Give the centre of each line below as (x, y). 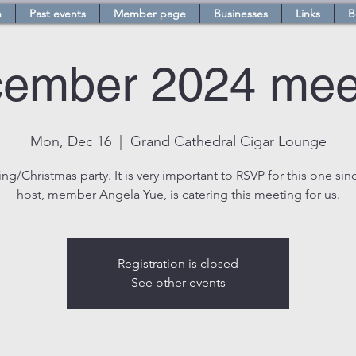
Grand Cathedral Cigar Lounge (228, 141)
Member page (150, 14)
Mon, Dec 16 (70, 141)
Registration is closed (178, 263)
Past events (58, 14)
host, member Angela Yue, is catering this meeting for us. (178, 194)
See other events (178, 282)
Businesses (241, 14)
